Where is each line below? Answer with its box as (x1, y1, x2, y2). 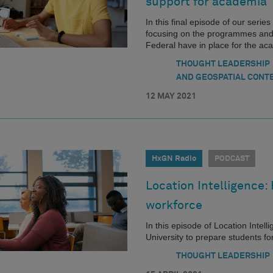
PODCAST (214, 155, 249, 163)
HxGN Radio (152, 155, 196, 163)
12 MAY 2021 (146, 91, 196, 101)
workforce (146, 199, 202, 212)
